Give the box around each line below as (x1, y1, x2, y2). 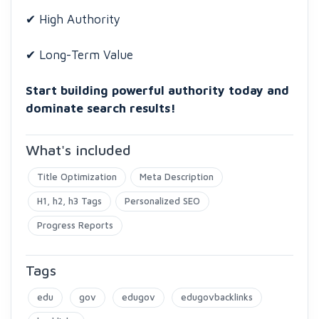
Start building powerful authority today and (26, 83, 289, 98)
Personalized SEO (125, 195, 200, 206)
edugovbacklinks (181, 291, 253, 303)
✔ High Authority (26, 12, 120, 26)
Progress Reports (37, 219, 113, 231)
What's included (26, 142, 131, 158)
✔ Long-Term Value (26, 48, 133, 62)
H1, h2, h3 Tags (37, 195, 102, 206)
